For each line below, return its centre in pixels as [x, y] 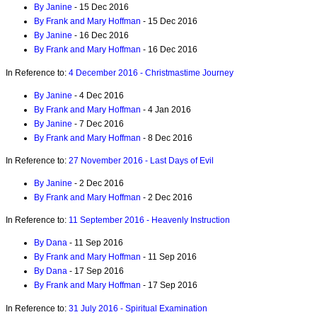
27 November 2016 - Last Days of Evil [141, 160]
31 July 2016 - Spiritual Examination [138, 308]
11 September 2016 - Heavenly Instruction [149, 220]
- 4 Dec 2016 [98, 95]
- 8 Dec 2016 [167, 138]
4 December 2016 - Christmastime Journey [151, 73]
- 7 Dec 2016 [98, 123]
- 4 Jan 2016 [166, 109]
